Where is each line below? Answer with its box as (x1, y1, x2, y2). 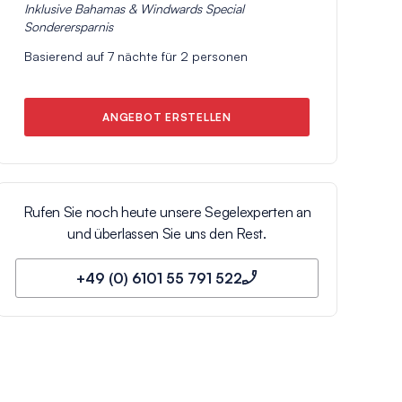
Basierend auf (24, 48, 108, 64)
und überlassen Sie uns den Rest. (67, 223, 267, 242)
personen (188, 48, 248, 64)
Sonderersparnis (24, 18, 113, 34)
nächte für (114, 48, 180, 64)
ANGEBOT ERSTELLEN (102, 109, 232, 124)
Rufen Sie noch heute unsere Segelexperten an (22, 202, 311, 221)
